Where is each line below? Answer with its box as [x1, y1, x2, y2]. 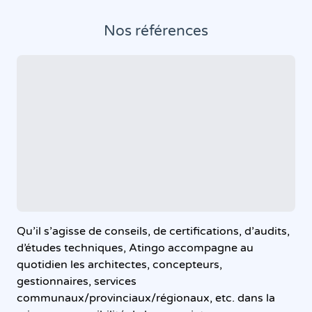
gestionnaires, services [17, 274, 136, 288]
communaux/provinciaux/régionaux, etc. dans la [17, 290, 275, 305]
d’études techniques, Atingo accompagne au [17, 240, 253, 255]
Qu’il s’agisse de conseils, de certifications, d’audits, [17, 224, 290, 238]
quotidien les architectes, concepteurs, [17, 257, 222, 272]
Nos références [104, 22, 208, 40]
